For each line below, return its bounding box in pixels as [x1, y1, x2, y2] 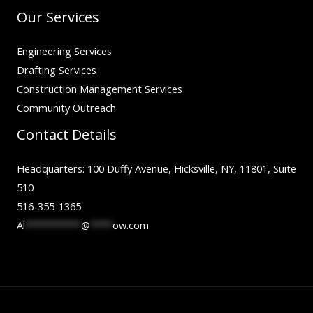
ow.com [112, 218, 149, 233]
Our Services [17, 8, 99, 27]
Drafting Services [17, 63, 96, 78]
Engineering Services [17, 44, 112, 59]
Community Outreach [17, 101, 116, 115]
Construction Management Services [17, 82, 182, 96]
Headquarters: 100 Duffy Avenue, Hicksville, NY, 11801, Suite [17, 161, 296, 176]
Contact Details [17, 125, 117, 145]
